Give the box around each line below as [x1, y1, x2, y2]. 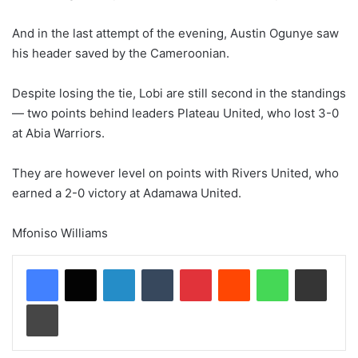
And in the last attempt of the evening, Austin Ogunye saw [12, 26, 339, 42]
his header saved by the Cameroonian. [12, 46, 229, 62]
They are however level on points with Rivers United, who [12, 165, 339, 181]
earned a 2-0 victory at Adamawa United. [12, 185, 241, 201]
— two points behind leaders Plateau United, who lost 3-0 [12, 105, 339, 121]
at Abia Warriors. [12, 125, 105, 141]
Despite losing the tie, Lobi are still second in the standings [12, 86, 346, 101]
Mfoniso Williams [12, 225, 108, 241]
